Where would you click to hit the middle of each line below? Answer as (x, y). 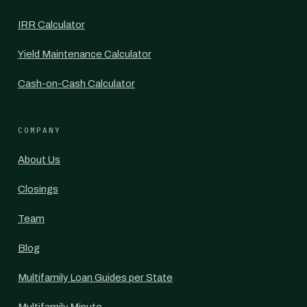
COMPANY (39, 130)
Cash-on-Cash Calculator (76, 84)
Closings (38, 189)
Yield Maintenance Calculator (85, 54)
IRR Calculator (51, 25)
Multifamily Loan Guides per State (95, 278)
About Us (39, 160)
